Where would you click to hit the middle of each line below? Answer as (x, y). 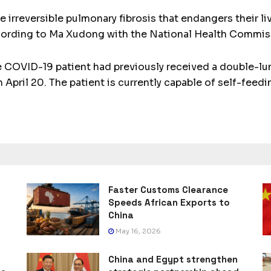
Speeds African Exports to (169, 203)
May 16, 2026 (137, 231)
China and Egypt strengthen (173, 260)
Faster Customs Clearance (168, 190)
